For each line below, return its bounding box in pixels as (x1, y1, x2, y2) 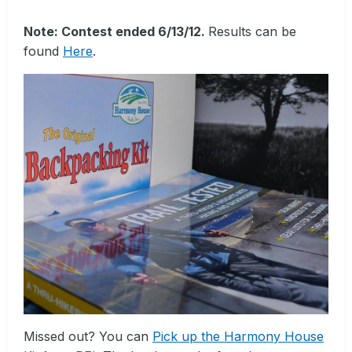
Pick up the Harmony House (152, 328, 324, 344)
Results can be (208, 24, 296, 40)
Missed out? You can (24, 328, 152, 344)
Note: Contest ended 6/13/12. (24, 24, 208, 40)
